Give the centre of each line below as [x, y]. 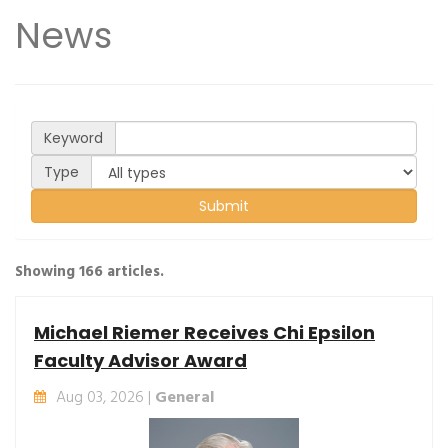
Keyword [73, 138]
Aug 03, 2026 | [105, 398]
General [184, 398]
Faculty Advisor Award [140, 360]
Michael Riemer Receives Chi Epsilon [204, 332]
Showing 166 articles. [89, 272]
